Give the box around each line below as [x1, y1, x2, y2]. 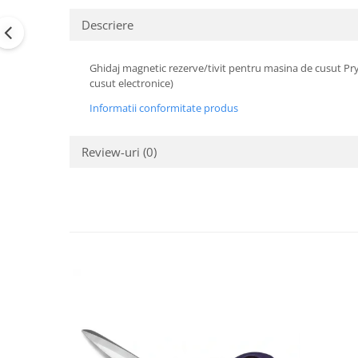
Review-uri [82, 144, 143, 161]
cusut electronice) [89, 76, 173, 91]
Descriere [82, 17, 133, 34]
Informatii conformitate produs [89, 101, 238, 116]
